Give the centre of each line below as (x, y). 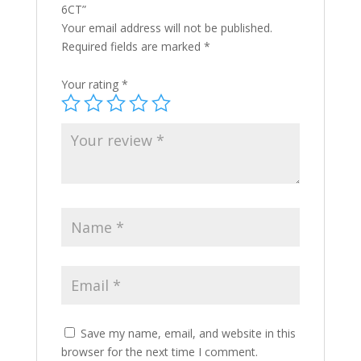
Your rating (91, 85)
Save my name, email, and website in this (188, 334)
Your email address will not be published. (166, 28)
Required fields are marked (132, 47)
